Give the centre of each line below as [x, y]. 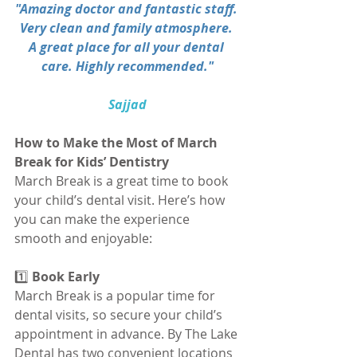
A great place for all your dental [127, 47]
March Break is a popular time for [116, 295]
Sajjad [127, 104]
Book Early [64, 276]
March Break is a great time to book [123, 180]
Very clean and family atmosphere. [127, 27]
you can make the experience [104, 219]
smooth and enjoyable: [83, 238]
